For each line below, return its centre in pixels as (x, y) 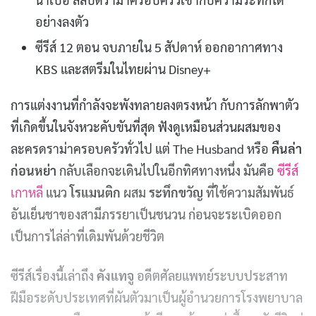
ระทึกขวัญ (176, 192)
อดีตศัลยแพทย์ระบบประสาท (211, 275)
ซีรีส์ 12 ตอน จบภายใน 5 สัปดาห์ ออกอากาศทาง (159, 47)
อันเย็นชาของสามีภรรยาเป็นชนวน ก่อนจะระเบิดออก (146, 214)
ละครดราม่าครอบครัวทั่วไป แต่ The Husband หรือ (141, 148)
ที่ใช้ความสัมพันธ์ (249, 192)
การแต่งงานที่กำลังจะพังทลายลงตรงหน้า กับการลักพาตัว (155, 104)
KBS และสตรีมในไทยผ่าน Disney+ (123, 68)
